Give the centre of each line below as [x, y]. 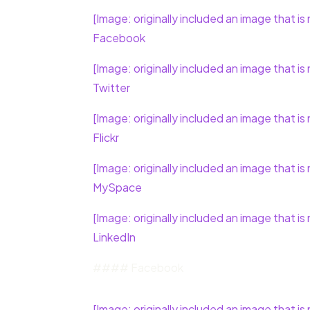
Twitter [112, 88]
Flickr [106, 138]
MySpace [118, 188]
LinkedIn [115, 237]
